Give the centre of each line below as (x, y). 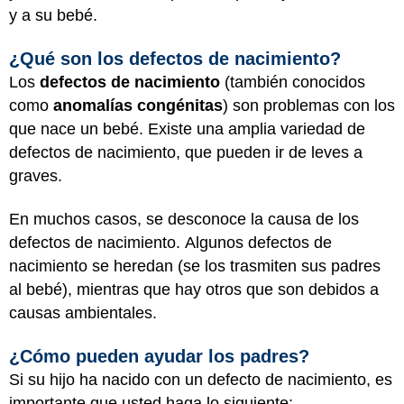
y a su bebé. (58, 15)
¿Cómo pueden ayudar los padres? (159, 356)
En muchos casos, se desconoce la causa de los (184, 219)
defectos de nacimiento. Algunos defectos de (170, 243)
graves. (38, 175)
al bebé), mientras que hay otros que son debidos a (194, 289)
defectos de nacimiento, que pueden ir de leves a (186, 152)
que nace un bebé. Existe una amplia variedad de (187, 129)
